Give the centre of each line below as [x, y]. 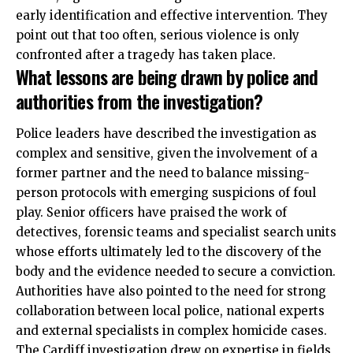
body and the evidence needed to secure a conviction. [176, 272]
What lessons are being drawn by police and [167, 76]
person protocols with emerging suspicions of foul [166, 193]
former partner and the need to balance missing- [163, 173]
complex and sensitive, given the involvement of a [167, 154]
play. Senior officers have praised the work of [151, 213]
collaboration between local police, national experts [170, 311]
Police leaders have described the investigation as [166, 134]
